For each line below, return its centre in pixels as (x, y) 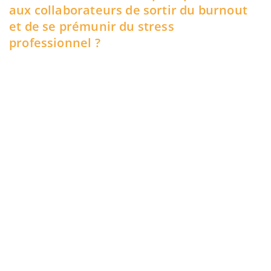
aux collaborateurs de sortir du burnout (129, 10)
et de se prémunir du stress (92, 26)
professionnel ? (55, 43)
